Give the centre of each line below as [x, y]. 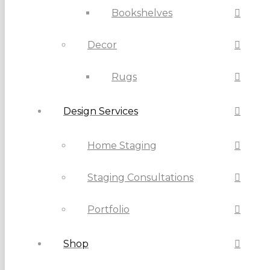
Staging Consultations [140, 178]
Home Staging [122, 146]
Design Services [101, 111]
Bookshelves [142, 13]
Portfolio [108, 210]
